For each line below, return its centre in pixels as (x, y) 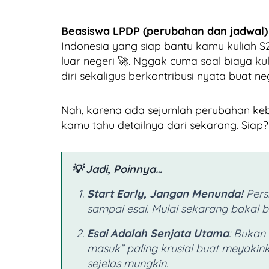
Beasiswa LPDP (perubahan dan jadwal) (165, 31)
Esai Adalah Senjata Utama (158, 234)
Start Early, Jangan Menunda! (165, 194)
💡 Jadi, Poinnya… (117, 169)
